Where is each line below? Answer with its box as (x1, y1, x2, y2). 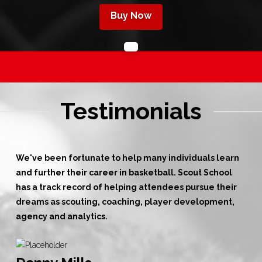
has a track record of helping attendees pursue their (15, 182, 237, 192)
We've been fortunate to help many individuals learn (15, 153, 239, 163)
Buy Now (110, 10, 151, 22)
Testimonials (60, 96, 202, 125)
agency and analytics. (15, 211, 108, 221)
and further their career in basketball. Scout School (15, 167, 232, 177)
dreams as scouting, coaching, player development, (15, 196, 235, 206)
